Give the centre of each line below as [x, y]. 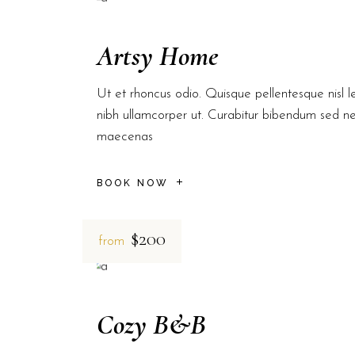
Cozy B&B [151, 324]
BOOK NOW [133, 183]
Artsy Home [158, 57]
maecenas [125, 137]
